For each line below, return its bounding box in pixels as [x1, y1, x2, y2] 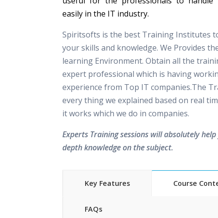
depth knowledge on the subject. [62, 142, 173, 153]
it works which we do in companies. [62, 108, 189, 119]
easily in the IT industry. [62, 8, 149, 19]
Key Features [85, 179, 130, 188]
